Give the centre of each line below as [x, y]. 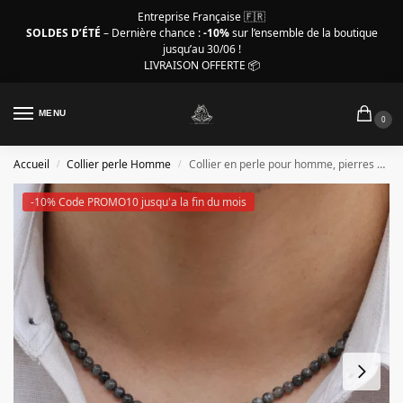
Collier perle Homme [119, 165]
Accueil [31, 165]
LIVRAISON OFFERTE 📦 [201, 65]
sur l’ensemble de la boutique [303, 32]
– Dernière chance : [153, 32]
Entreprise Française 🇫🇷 [201, 16]
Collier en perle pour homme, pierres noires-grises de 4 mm [282, 165]
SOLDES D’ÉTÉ [64, 32]
